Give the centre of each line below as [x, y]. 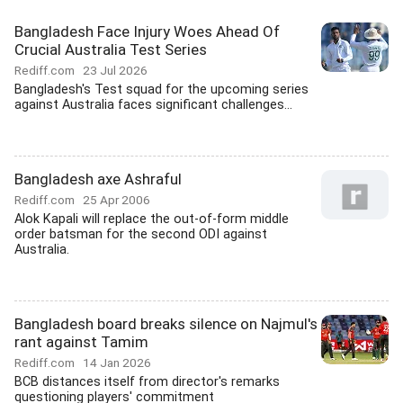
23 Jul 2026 [115, 70]
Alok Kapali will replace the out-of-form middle [152, 219]
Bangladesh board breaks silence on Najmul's [166, 324]
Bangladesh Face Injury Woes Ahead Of [147, 31]
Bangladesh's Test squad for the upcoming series [161, 90]
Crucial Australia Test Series [111, 49]
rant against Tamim [81, 342]
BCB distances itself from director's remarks [147, 382]
